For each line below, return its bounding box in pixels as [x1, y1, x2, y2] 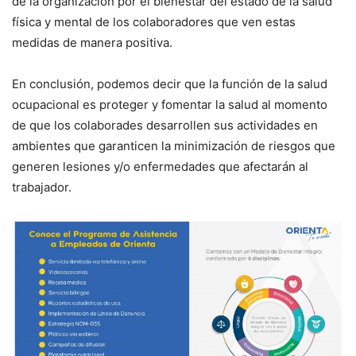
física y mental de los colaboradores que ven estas [12, 14, 296, 29]
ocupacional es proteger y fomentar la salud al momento [12, 96, 327, 112]
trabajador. [12, 179, 72, 195]
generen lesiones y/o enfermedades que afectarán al [12, 158, 308, 174]
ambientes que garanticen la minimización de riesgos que [12, 137, 335, 153]
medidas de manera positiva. [12, 34, 172, 50]
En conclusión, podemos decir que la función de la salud [12, 75, 327, 91]
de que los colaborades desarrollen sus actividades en [12, 117, 318, 133]
